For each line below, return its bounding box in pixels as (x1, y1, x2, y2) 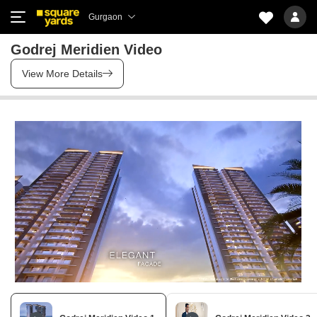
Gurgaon (88, 12, 122, 22)
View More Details (22, 68, 103, 79)
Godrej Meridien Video (11, 42, 162, 57)
